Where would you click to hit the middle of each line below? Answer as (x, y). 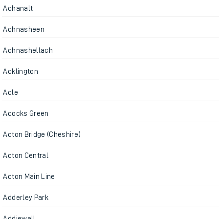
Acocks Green (26, 113)
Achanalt (18, 8)
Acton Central (26, 155)
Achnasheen (24, 29)
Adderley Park (26, 197)
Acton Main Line (29, 176)
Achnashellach (28, 50)
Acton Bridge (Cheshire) (42, 134)
